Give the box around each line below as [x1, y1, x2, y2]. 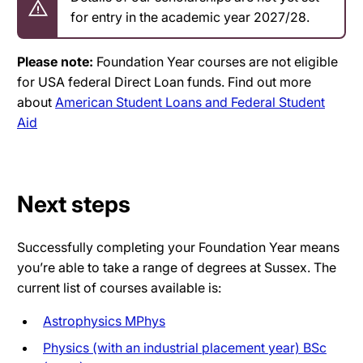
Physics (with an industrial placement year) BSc [43, 339, 327, 356]
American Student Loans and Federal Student [55, 93, 325, 110]
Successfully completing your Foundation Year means [17, 238, 340, 255]
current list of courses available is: [17, 279, 221, 296]
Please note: [17, 53, 93, 70]
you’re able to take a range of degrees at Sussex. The [17, 258, 336, 275]
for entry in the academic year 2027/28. [70, 8, 310, 25]
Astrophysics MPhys [43, 312, 165, 329]
